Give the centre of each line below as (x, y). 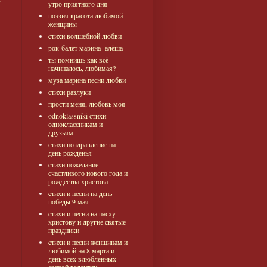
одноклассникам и (75, 124)
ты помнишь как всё (78, 60)
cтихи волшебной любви (85, 36)
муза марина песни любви (87, 80)
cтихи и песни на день (80, 193)
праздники (64, 230)
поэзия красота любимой (86, 16)
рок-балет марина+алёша (86, 48)
